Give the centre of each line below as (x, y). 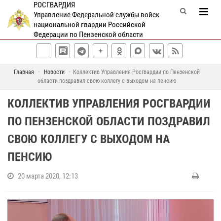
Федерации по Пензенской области (88, 35)
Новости (54, 72)
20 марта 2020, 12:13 (48, 176)
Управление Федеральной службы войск (96, 15)
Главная (24, 72)
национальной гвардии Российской (89, 25)
